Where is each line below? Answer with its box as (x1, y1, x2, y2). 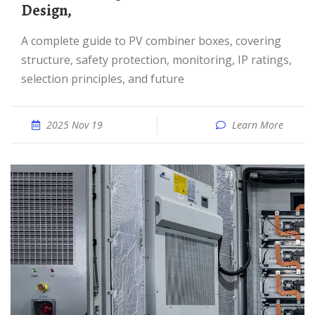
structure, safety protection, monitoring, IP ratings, (21, 52, 292, 67)
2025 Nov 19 (46, 118, 103, 131)
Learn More (232, 118, 283, 131)
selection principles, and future (21, 71, 184, 86)
